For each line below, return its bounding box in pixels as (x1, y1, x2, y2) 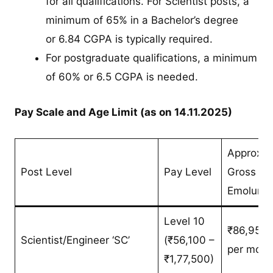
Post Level (20, 166, 72, 179)
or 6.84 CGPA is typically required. (46, 32, 213, 45)
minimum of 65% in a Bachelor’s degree (46, 13, 239, 26)
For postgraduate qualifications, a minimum (46, 51, 258, 64)
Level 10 (163, 215, 205, 228)
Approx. (227, 147, 265, 160)
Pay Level (163, 166, 211, 179)
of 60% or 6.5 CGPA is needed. (46, 70, 199, 83)
